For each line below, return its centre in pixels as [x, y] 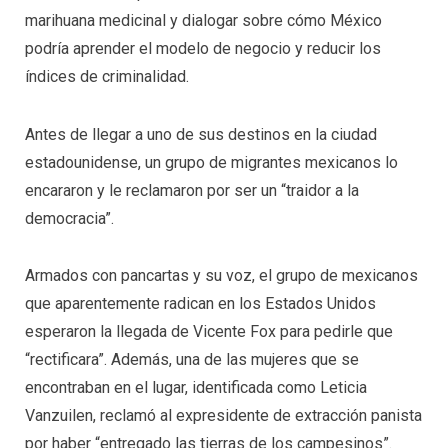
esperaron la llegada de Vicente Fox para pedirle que [209, 332]
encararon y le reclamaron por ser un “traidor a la [192, 190]
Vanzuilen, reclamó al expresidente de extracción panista [223, 416]
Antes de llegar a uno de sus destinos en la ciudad [201, 134]
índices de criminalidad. [107, 76]
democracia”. [69, 218]
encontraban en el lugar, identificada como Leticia [196, 388]
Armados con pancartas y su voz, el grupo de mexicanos [221, 276]
